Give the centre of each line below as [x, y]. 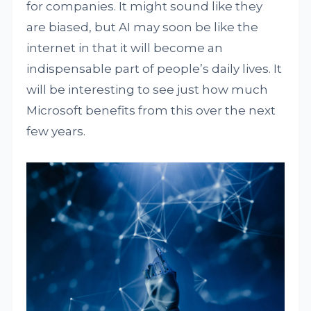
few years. [56, 131]
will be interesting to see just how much [148, 90]
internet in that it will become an [125, 48]
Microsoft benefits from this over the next [151, 110]
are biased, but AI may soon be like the [143, 27]
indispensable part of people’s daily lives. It [154, 69]
